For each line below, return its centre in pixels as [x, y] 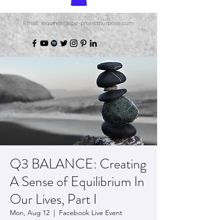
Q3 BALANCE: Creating [78, 164]
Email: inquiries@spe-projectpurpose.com [78, 23]
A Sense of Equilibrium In [77, 181]
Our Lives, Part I [53, 199]
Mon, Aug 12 [30, 212]
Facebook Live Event [91, 212]
